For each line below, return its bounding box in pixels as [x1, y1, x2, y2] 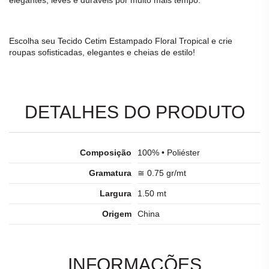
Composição [80, 148, 131, 158]
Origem [102, 209, 131, 219]
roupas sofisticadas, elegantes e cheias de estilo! [9, 47, 195, 57]
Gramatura [89, 168, 131, 178]
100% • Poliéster [138, 148, 200, 158]
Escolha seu [9, 35, 58, 46]
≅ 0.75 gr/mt [138, 168, 186, 178]
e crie [209, 35, 232, 46]
